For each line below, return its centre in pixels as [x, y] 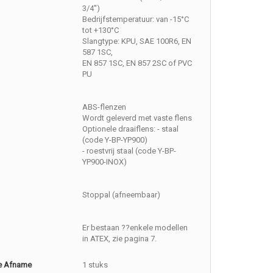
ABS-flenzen [105, 107]
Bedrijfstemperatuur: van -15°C [136, 19]
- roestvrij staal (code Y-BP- [129, 151]
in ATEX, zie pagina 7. [120, 239]
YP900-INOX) [105, 162]
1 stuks [95, 265]
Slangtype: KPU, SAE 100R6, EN [137, 41]
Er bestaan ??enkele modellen [135, 228]
